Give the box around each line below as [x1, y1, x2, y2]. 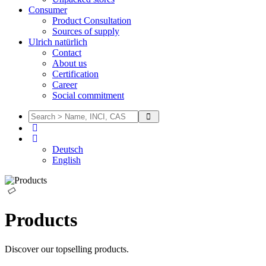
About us [52, 58, 87, 68]
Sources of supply [52, 26, 119, 36]
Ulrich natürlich [28, 37, 87, 47]
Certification [52, 69, 99, 79]
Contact [52, 47, 81, 58]
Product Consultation [52, 15, 131, 26]
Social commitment [52, 90, 124, 100]
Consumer [28, 5, 67, 15]
